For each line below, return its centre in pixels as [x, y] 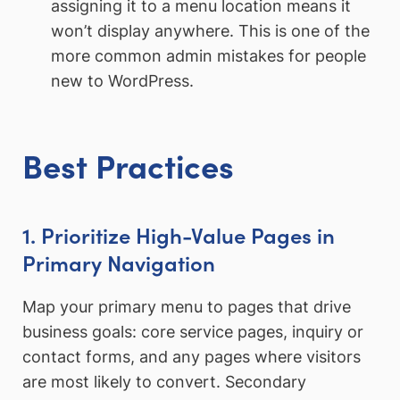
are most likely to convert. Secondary [164, 382]
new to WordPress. [122, 80]
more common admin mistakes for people [208, 55]
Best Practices [128, 165]
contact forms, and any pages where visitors [192, 357]
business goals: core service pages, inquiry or [193, 332]
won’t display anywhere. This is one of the [210, 30]
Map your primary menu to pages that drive [187, 307]
